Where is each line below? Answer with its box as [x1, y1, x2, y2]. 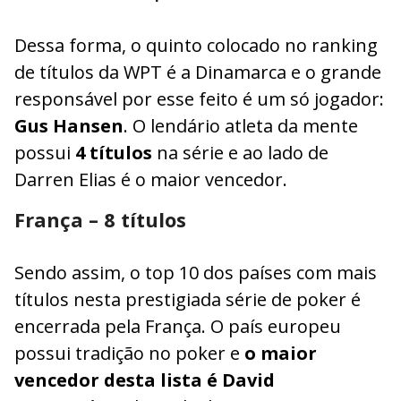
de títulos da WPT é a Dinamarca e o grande [14, 59, 381, 84]
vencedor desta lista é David [14, 367, 275, 392]
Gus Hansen [14, 113, 124, 138]
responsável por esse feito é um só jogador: [14, 86, 384, 111]
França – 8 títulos [14, 205, 186, 233]
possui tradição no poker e [14, 340, 244, 365]
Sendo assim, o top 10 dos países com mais [14, 260, 377, 285]
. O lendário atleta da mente [124, 113, 358, 138]
